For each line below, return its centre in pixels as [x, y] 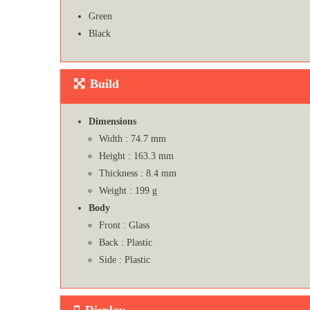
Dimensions [112, 121]
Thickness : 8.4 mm [138, 173]
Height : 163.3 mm [136, 156]
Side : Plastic [125, 259]
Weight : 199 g [128, 190]
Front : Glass [124, 225]
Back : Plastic [126, 242]
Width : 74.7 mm [133, 138]
